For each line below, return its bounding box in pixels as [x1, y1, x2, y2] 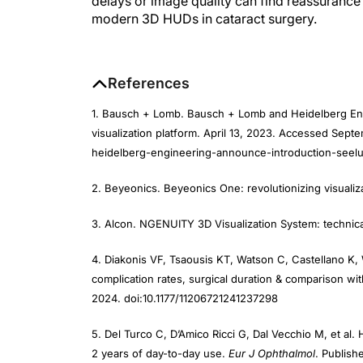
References [108, 58, 190, 75]
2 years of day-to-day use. [92, 331, 228, 344]
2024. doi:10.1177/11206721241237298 [92, 275, 278, 288]
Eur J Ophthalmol [228, 331, 315, 344]
